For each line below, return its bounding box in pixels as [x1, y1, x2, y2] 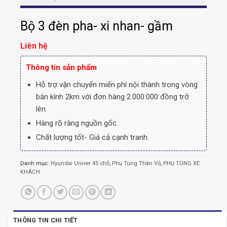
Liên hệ [20, 41, 48, 51]
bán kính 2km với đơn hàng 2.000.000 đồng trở [35, 92, 189, 102]
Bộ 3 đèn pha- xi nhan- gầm [20, 19, 173, 34]
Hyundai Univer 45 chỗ [51, 160, 109, 167]
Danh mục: [20, 160, 51, 167]
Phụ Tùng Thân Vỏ [112, 160, 161, 167]
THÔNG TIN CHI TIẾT [13, 216, 78, 224]
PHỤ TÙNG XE [163, 160, 200, 167]
